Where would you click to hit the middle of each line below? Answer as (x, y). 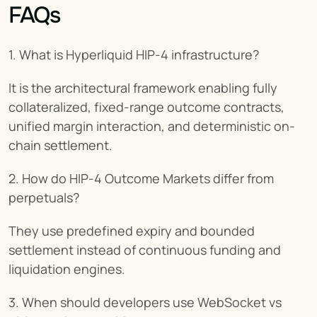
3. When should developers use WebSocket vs (145, 302)
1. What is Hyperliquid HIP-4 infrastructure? (134, 55)
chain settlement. (60, 145)
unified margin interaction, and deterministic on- (152, 126)
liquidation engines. (67, 269)
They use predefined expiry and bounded (132, 231)
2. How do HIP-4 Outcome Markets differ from (141, 179)
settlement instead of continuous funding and (145, 250)
